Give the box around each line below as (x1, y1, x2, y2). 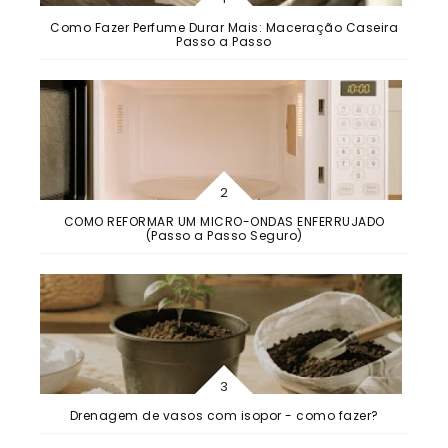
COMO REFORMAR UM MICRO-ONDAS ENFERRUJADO (63, 212, 385, 230)
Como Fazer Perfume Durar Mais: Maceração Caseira (50, 18, 398, 36)
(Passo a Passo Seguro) (145, 226, 303, 244)
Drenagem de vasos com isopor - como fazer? (69, 406, 379, 424)
